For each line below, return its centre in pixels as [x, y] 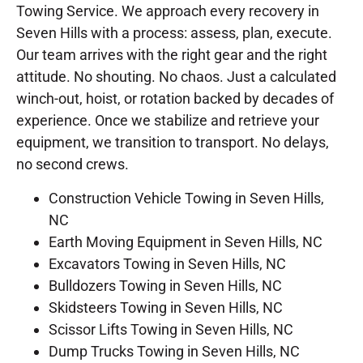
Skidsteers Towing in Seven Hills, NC [166, 307]
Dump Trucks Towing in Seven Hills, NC [174, 351]
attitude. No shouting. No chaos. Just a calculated [176, 77]
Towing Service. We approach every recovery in [168, 11]
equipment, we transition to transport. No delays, [173, 143]
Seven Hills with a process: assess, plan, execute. [174, 33]
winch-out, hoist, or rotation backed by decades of [175, 99]
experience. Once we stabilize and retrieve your [168, 121]
